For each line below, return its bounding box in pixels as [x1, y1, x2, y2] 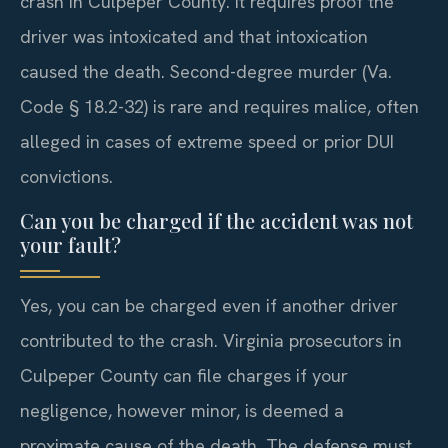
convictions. [20, 165, 113, 189]
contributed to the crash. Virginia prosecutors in [20, 328, 402, 352]
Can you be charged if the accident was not [20, 206, 413, 234]
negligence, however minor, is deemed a [20, 398, 344, 422]
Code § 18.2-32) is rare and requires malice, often [20, 95, 419, 119]
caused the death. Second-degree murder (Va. [20, 60, 392, 84]
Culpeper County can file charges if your [20, 363, 348, 387]
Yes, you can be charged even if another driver [20, 293, 398, 317]
